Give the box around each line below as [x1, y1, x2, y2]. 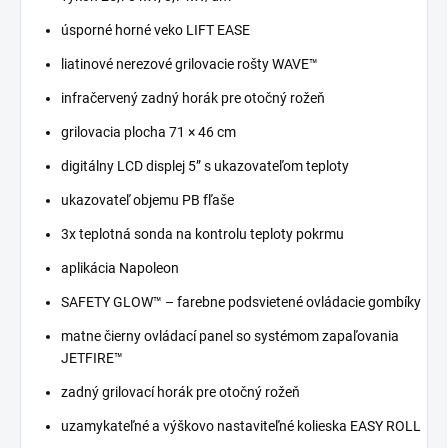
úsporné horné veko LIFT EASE [61, 21, 250, 38]
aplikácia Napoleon [61, 259, 179, 276]
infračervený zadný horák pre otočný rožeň [61, 89, 325, 106]
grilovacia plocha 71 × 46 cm [61, 123, 236, 140]
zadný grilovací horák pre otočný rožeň [61, 383, 300, 400]
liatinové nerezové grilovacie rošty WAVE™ [61, 55, 318, 72]
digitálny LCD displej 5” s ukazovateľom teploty [61, 157, 349, 174]
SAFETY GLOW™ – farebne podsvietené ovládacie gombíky [61, 293, 421, 310]
